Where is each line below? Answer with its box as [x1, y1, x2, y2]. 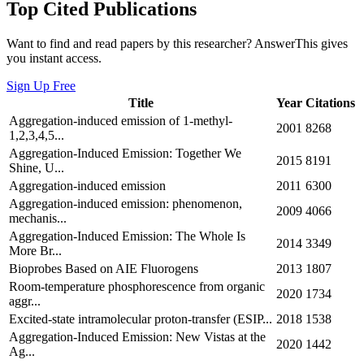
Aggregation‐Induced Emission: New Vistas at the [9, 330, 266, 344]
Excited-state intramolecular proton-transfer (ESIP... [9, 312, 272, 327]
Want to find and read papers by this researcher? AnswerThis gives [6, 37, 348, 51]
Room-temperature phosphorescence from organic [9, 279, 265, 294]
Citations [305, 96, 355, 110]
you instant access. [6, 51, 102, 66]
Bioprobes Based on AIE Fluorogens [9, 262, 198, 276]
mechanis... [9, 211, 67, 226]
